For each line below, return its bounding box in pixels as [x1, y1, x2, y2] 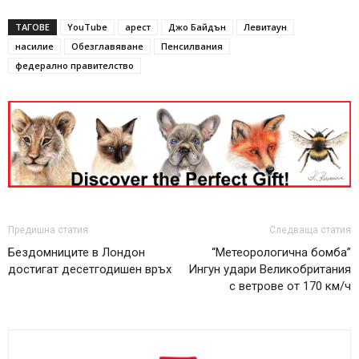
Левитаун [244, 20, 287, 33]
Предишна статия [8, 224, 88, 236]
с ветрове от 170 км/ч [229, 278, 351, 293]
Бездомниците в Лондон [8, 244, 145, 260]
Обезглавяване [71, 39, 143, 52]
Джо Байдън [168, 20, 226, 33]
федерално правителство [15, 58, 134, 71]
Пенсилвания [161, 39, 223, 52]
